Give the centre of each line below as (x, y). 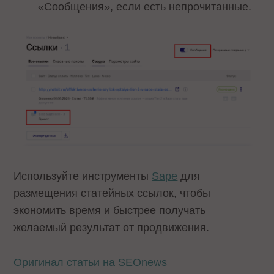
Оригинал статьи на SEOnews (91, 263)
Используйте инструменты (83, 176)
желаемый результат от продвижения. (112, 228)
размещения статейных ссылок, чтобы (112, 194)
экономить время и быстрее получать (110, 211)
